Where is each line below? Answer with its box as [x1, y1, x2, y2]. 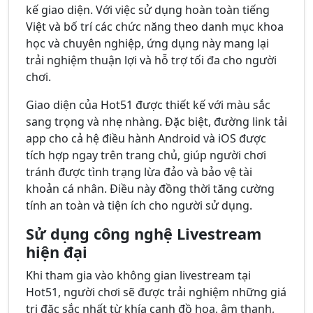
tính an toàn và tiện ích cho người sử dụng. [26, 198, 252, 214]
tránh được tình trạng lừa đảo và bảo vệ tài [26, 164, 252, 180]
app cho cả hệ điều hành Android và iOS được [26, 131, 266, 147]
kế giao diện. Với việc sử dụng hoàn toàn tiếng [26, 2, 270, 18]
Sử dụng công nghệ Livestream [26, 224, 261, 245]
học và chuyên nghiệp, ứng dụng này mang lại [26, 36, 269, 52]
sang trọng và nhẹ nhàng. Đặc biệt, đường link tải [26, 114, 287, 130]
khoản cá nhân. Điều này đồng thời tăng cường [26, 181, 275, 197]
